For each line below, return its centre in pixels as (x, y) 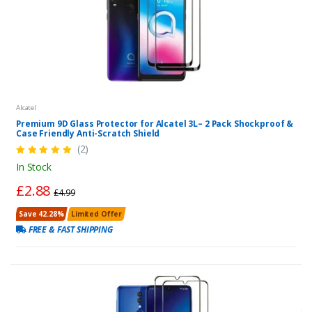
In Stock (34, 167)
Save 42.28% (41, 214)
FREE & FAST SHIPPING (69, 230)
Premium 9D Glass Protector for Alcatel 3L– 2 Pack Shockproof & (155, 124)
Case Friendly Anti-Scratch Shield (88, 134)
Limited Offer (97, 214)
